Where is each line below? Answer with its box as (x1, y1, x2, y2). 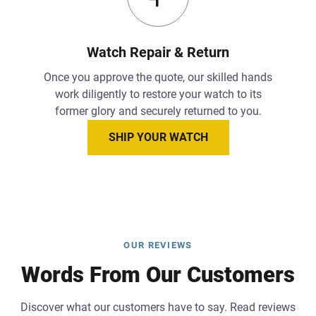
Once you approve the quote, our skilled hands (44, 70, 272, 84)
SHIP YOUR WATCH (108, 130, 208, 144)
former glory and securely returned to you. (54, 104, 262, 118)
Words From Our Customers (21, 261, 295, 288)
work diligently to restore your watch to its (54, 87, 262, 101)
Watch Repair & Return (87, 43, 229, 61)
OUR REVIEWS (123, 239, 193, 250)
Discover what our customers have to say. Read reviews (20, 300, 296, 314)
